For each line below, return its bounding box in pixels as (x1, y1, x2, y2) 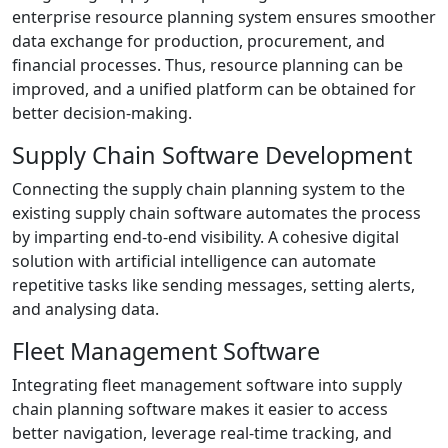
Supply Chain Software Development (12, 139, 412, 172)
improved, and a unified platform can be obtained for (12, 78, 416, 101)
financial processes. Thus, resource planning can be (12, 54, 403, 77)
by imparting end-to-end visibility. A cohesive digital (12, 226, 399, 249)
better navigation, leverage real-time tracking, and (12, 422, 392, 445)
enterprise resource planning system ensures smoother (12, 6, 436, 29)
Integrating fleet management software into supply (12, 374, 402, 397)
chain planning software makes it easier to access (12, 398, 388, 421)
